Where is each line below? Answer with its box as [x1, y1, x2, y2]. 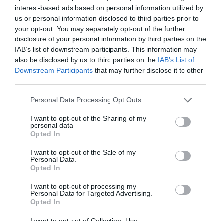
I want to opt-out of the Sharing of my [30, 114, 146, 122]
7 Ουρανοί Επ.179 [8, 26, 102, 41]
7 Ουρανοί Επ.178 [8, 169, 102, 184]
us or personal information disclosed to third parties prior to [15, 14, 199, 22]
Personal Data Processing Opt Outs [30, 96, 141, 104]
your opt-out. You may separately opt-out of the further [15, 24, 185, 33]
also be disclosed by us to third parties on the [15, 55, 158, 64]
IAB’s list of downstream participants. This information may [15, 45, 197, 53]
